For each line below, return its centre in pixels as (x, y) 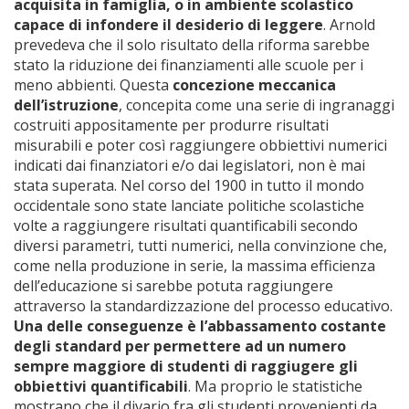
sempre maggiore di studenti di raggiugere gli (186, 366)
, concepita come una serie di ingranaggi (257, 105)
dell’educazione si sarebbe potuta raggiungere (173, 286)
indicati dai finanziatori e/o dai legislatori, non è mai (189, 165)
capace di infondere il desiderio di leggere (168, 25)
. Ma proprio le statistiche (275, 386)
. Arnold (349, 25)
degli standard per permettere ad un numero (180, 346)
